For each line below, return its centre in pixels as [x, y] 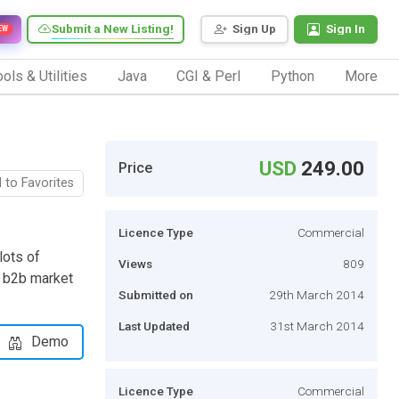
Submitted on [156, 294]
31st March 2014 [317, 326]
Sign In [346, 29]
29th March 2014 [317, 294]
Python [293, 76]
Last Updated [154, 326]
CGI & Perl [209, 76]
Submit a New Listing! [113, 29]
